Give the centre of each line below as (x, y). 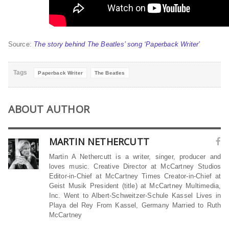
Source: (21, 44)
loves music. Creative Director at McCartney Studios (135, 167)
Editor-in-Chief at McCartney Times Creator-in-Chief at (135, 176)
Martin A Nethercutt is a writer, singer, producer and (135, 157)
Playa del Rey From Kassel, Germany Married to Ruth (135, 205)
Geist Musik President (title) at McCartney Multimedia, (135, 186)
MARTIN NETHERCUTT (99, 142)
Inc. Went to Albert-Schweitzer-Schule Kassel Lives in (135, 196)
